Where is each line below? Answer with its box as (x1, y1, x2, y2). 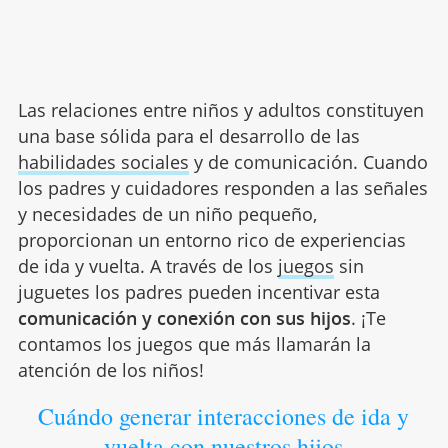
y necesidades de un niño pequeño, (17, 202, 317, 226)
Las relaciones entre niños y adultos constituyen (17, 98, 424, 122)
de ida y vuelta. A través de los (17, 254, 278, 278)
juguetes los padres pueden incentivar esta (17, 280, 380, 304)
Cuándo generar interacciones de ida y (38, 400, 410, 432)
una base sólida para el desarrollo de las (17, 124, 360, 148)
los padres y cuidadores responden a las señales (17, 176, 428, 200)
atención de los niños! (17, 358, 204, 382)
